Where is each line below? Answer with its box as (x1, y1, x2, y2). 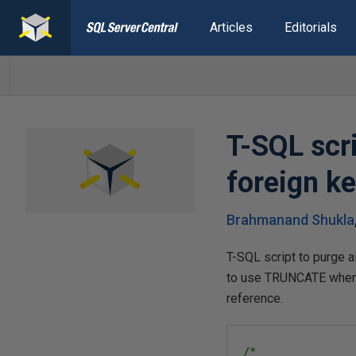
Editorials (284, 20, 337, 35)
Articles (209, 20, 253, 35)
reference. (226, 291, 284, 306)
